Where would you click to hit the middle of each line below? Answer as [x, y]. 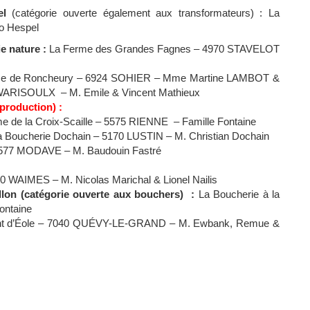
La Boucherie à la [239, 194]
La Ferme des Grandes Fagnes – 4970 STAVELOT [164, 49]
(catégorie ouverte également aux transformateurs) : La [143, 13]
